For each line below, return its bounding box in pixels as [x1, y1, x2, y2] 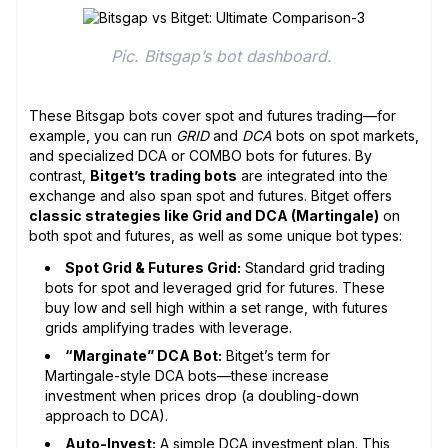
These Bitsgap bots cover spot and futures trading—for [29, 106, 396, 124]
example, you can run [29, 126, 176, 144]
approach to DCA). [45, 406, 168, 424]
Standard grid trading [241, 258, 385, 276]
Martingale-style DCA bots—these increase [45, 366, 329, 384]
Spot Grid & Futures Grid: [65, 258, 241, 276]
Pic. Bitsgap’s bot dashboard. [111, 45, 337, 66]
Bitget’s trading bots [90, 166, 237, 184]
